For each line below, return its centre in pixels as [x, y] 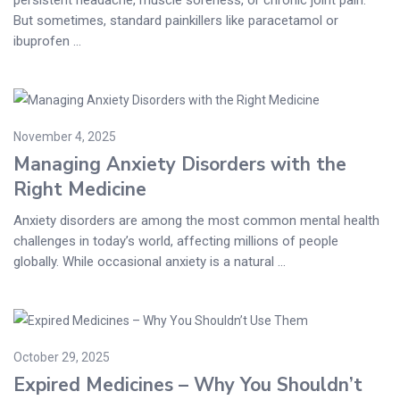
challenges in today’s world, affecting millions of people [176, 242]
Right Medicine [80, 190]
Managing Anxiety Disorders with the [180, 165]
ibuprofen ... [47, 41]
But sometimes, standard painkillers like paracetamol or [176, 20]
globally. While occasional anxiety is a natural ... [150, 262]
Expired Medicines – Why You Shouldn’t [188, 385]
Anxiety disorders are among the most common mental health [196, 221]
